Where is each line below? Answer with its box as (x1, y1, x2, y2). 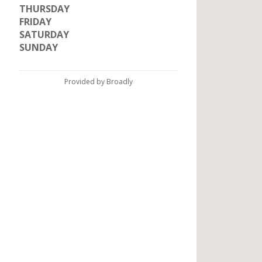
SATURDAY (19, 28, 69, 41)
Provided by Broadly (64, 77, 133, 87)
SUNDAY (19, 41, 58, 54)
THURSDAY (19, 2, 70, 15)
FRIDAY (19, 15, 51, 28)
